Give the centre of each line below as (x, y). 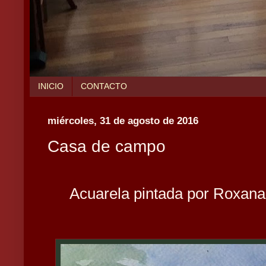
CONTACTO (104, 86)
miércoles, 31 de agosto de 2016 (123, 120)
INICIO (51, 86)
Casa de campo (107, 146)
